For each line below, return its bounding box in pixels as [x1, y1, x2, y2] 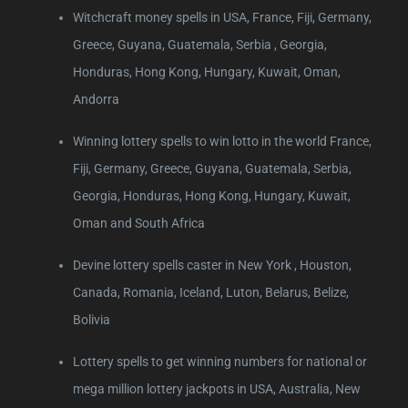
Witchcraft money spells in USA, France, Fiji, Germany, [73, 9, 372, 25]
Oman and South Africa [73, 215, 205, 230]
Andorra [73, 91, 119, 107]
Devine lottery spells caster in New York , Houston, [73, 257, 352, 272]
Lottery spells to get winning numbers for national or [73, 353, 367, 369]
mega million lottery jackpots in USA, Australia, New [73, 381, 361, 396]
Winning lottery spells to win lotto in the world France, [73, 133, 372, 148]
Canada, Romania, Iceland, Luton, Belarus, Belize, [73, 284, 349, 300]
